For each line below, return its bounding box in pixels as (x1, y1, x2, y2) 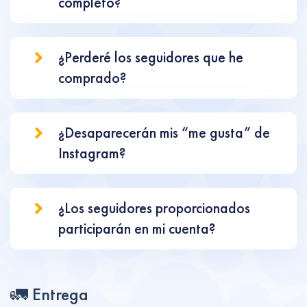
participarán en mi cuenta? (58, 219, 215, 238)
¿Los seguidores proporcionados (58, 199, 250, 217)
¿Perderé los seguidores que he (58, 48, 243, 66)
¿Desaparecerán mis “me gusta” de (58, 123, 270, 142)
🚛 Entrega (10, 284, 88, 305)
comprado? (58, 69, 126, 87)
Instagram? (58, 144, 125, 162)
